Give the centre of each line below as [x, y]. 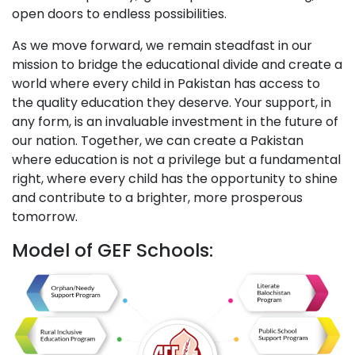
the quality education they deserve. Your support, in [172, 102]
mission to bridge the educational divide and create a [177, 64]
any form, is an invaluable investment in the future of [175, 121]
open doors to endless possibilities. [119, 13]
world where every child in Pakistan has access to [166, 83]
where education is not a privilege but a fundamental [176, 159]
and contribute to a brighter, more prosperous [157, 197]
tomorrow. [45, 216]
